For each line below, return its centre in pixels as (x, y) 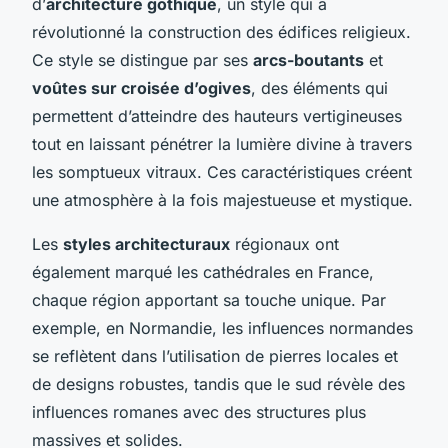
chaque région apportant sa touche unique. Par (209, 299)
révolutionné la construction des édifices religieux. (221, 31)
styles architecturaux (146, 243)
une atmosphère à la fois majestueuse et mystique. (222, 199)
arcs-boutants (308, 59)
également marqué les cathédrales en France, (203, 271)
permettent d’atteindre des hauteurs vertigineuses (217, 115)
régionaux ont (284, 243)
